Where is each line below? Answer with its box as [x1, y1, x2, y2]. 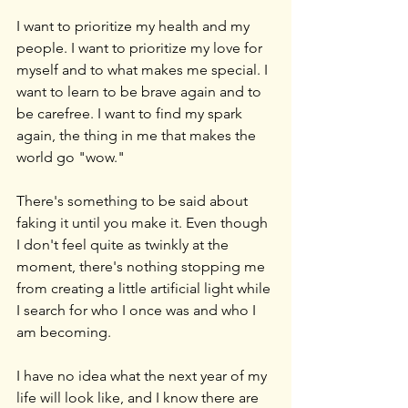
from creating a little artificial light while [16, 279, 274, 297]
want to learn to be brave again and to [16, 82, 265, 100]
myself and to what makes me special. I [16, 60, 271, 78]
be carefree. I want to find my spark [16, 104, 246, 122]
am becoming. [16, 322, 111, 341]
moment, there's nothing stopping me [16, 257, 269, 275]
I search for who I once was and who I [16, 301, 260, 319]
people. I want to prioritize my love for [16, 38, 266, 56]
